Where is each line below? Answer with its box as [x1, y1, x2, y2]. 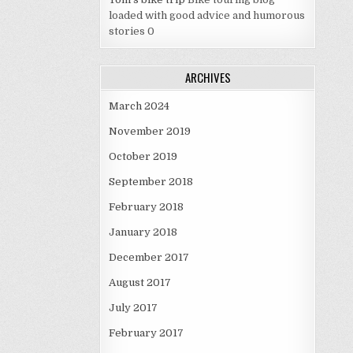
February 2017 [109, 327, 184, 340]
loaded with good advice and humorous [109, 9, 305, 22]
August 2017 [109, 277, 171, 289]
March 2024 [109, 100, 169, 113]
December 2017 [109, 251, 189, 264]
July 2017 [109, 302, 158, 314]
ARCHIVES [184, 69, 231, 87]
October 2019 [109, 150, 177, 163]
